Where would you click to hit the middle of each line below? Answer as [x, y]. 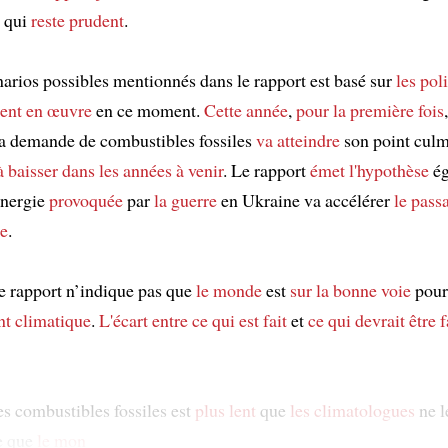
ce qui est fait [239, 319]
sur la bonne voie [350, 289]
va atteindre [298, 139]
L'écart [123, 319]
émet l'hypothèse [369, 169]
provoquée [86, 199]
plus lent [225, 409]
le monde [229, 289]
